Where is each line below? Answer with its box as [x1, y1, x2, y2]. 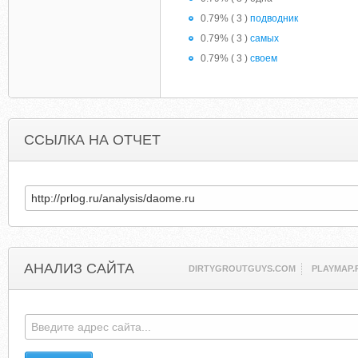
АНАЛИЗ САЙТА [24, 261, 134, 276]
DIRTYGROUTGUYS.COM [189, 264, 296, 273]
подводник [250, 13, 298, 24]
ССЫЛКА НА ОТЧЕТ [24, 132, 161, 148]
